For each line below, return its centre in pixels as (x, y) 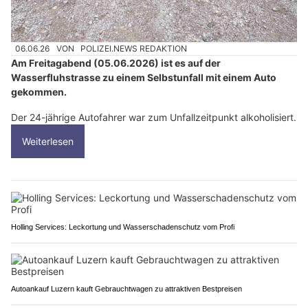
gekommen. (39, 92)
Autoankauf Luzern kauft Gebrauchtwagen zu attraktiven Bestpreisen (126, 289)
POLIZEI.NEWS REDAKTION (134, 48)
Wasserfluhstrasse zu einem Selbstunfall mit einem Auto (144, 77)
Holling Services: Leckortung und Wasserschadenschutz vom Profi (123, 227)
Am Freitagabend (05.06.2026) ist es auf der (116, 63)
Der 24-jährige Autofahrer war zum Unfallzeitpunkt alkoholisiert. (154, 117)
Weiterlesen (48, 141)
